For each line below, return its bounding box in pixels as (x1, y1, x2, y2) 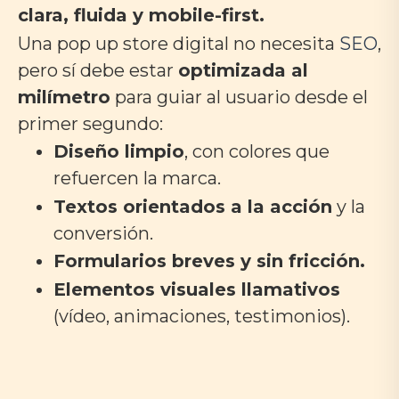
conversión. (53, 222, 153, 244)
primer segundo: (18, 112, 163, 134)
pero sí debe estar (18, 59, 178, 81)
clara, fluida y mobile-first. (18, 4, 265, 27)
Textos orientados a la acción (53, 195, 332, 217)
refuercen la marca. (53, 167, 221, 190)
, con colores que (184, 141, 330, 163)
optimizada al (178, 59, 308, 81)
